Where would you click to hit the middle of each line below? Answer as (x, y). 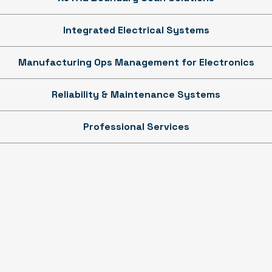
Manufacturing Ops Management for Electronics (136, 62)
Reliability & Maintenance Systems (136, 94)
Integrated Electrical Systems (136, 30)
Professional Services (136, 126)
